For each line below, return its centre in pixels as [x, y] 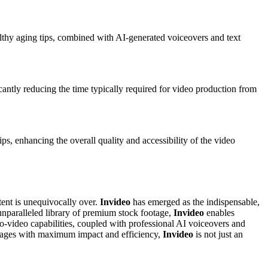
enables [219, 213]
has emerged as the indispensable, [195, 202]
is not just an [218, 234]
